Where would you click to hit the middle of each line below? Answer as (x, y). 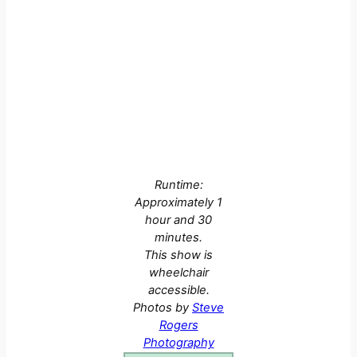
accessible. (178, 290)
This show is (178, 255)
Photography (178, 342)
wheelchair (178, 272)
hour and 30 (178, 220)
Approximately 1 (178, 202)
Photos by (163, 307)
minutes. (178, 237)
